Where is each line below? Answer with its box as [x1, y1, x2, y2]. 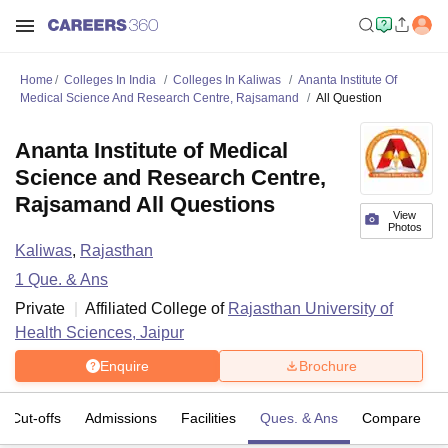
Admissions [85, 410, 157, 426]
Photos [387, 221, 422, 233]
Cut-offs [11, 410, 61, 426]
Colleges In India [64, 73, 156, 87]
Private [15, 300, 65, 317]
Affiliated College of [85, 300, 228, 317]
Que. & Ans [24, 271, 108, 288]
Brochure [299, 357, 357, 374]
